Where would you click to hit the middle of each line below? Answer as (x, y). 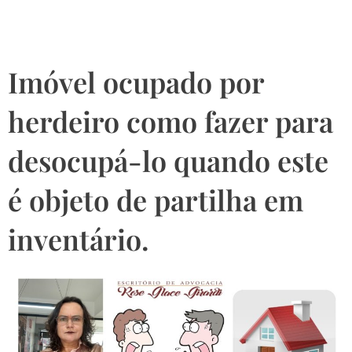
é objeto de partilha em (156, 200)
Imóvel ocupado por (136, 82)
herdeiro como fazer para (170, 121)
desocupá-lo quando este (168, 161)
